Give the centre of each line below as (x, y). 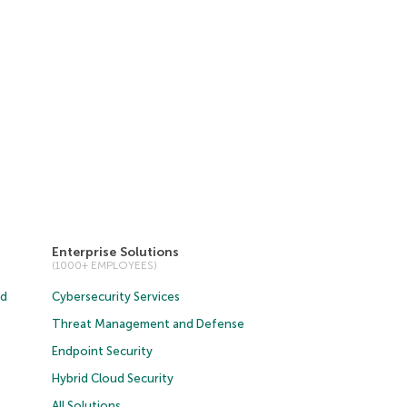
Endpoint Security (103, 351)
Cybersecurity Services (116, 297)
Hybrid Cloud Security (113, 378)
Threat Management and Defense (149, 324)
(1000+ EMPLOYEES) (105, 265)
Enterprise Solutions (116, 252)
